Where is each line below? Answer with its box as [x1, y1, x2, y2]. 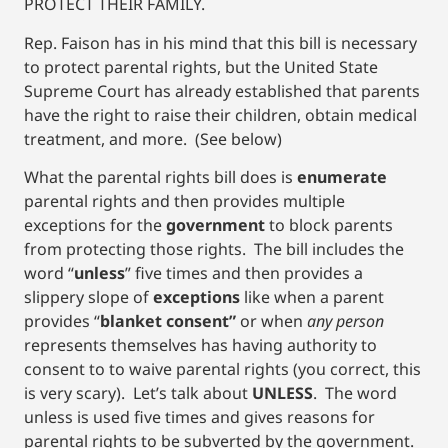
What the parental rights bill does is [24, 165, 297, 188]
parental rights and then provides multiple [24, 189, 345, 212]
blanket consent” [100, 309, 236, 332]
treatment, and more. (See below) [24, 127, 282, 150]
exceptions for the [24, 213, 166, 236]
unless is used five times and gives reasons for [24, 405, 375, 428]
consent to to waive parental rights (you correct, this [24, 357, 421, 380]
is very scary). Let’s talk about [24, 381, 252, 404]
